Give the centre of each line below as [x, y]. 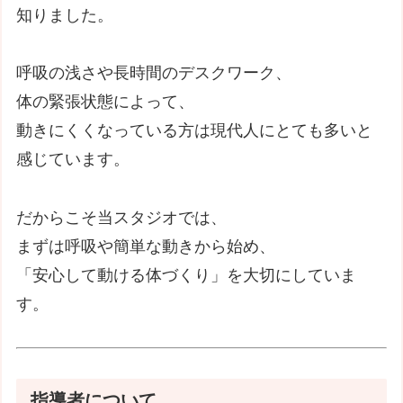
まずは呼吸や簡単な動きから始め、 [146, 246]
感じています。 [73, 160]
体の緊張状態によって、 [106, 102]
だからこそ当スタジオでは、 [122, 217]
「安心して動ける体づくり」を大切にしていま [187, 275]
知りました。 [65, 16]
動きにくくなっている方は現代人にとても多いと [195, 131]
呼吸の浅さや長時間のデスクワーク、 [154, 73]
